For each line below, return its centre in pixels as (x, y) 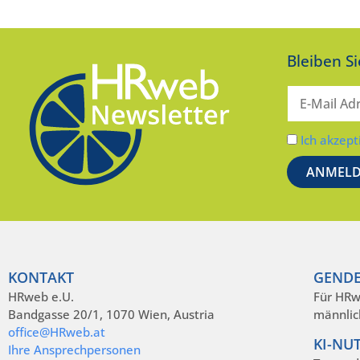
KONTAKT (41, 277)
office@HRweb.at (57, 331)
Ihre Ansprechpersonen (74, 349)
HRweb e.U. (41, 296)
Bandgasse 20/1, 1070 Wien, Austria (111, 314)
